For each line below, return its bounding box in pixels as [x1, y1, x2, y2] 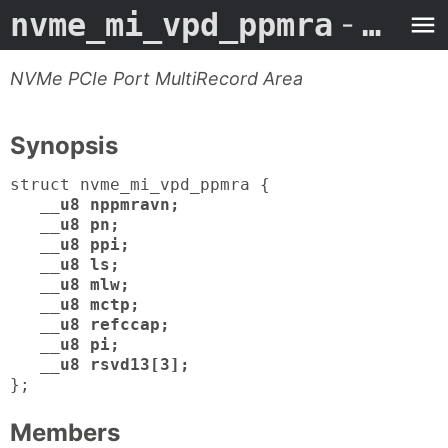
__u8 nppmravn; [40, 195, 180, 215]
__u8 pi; [40, 335, 120, 355]
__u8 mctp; [40, 295, 140, 315]
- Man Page [333, 8, 362, 43]
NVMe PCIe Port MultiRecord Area [10, 68, 303, 89]
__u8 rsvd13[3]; [40, 355, 190, 375]
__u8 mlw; [40, 275, 130, 295]
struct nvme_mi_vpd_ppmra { [10, 175, 270, 195]
